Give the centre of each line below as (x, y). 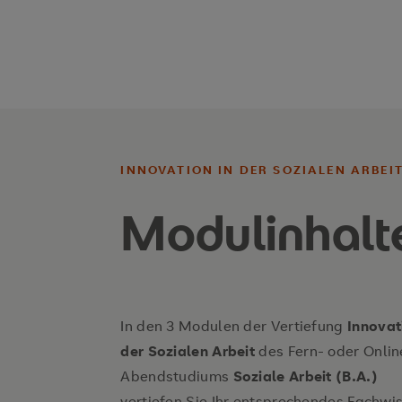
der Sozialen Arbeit (190, 351)
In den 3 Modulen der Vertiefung (234, 326)
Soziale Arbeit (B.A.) (305, 376)
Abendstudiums (177, 376)
